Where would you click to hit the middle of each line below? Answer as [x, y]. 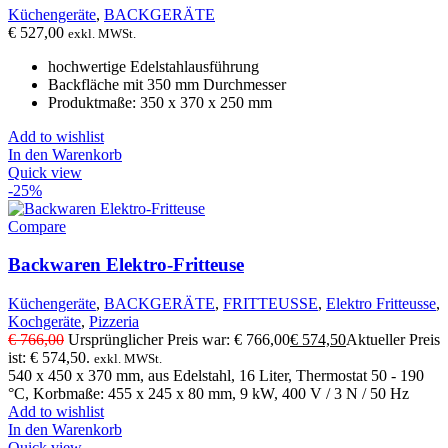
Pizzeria [114, 322]
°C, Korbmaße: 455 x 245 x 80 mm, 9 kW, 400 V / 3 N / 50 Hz [208, 394]
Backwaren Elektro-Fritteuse [126, 265]
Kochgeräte [44, 322]
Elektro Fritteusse [381, 304]
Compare [37, 226]
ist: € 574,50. [49, 358]
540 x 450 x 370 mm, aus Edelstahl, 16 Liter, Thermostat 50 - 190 [216, 376]
